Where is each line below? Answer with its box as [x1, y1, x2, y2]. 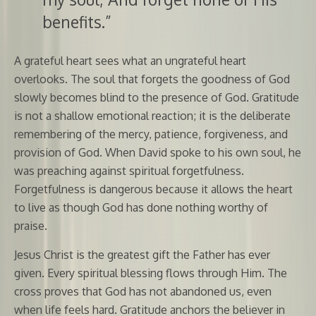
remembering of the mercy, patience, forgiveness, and [14, 126, 288, 141]
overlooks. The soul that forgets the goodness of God [14, 71, 290, 86]
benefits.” [42, 11, 111, 32]
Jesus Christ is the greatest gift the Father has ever [14, 247, 270, 262]
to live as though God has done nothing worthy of [14, 200, 268, 214]
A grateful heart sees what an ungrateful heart [14, 53, 246, 68]
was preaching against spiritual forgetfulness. [14, 163, 244, 178]
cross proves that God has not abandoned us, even [14, 284, 272, 298]
